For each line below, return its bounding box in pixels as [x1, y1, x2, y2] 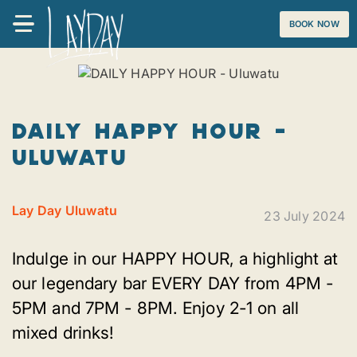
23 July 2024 [264, 208, 345, 225]
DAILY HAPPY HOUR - [12, 116, 288, 143]
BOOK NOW [288, 18, 339, 29]
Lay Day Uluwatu [12, 202, 118, 219]
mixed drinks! [12, 323, 114, 343]
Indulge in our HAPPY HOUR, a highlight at [12, 249, 339, 269]
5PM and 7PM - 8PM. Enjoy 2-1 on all [12, 298, 299, 319]
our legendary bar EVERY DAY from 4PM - [12, 273, 334, 294]
